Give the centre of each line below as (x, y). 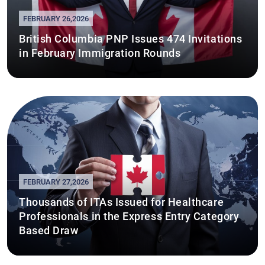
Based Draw (49, 230)
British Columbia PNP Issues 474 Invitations (131, 38)
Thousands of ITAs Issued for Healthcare (122, 201)
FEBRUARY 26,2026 (56, 18)
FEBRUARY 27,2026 (56, 181)
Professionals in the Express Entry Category (129, 215)
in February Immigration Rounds (100, 52)
